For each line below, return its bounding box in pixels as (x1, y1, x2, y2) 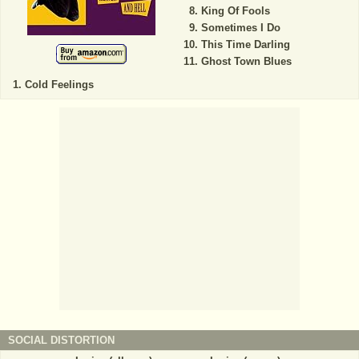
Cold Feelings (25, 79, 94, 91)
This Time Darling (200, 38, 290, 51)
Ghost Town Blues (200, 55, 292, 68)
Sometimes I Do (200, 22, 280, 34)
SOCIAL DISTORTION (8, 334, 115, 347)
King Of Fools (200, 5, 270, 18)
